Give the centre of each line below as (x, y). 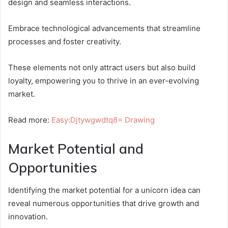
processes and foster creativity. (65, 41)
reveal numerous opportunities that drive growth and (104, 204)
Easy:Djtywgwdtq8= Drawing (103, 120)
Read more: (30, 120)
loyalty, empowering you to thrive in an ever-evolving (104, 80)
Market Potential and (76, 148)
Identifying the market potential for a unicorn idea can (104, 190)
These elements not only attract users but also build (102, 67)
